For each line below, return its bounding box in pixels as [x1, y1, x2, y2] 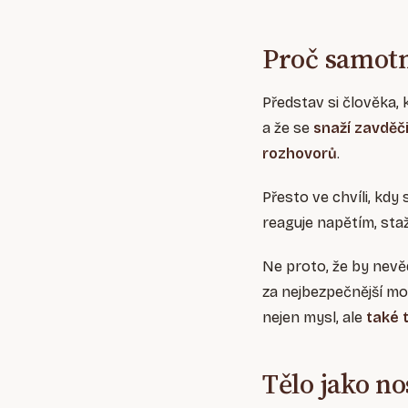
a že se [262, 119, 313, 138]
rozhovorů [262, 145, 337, 163]
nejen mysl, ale [262, 309, 366, 327]
